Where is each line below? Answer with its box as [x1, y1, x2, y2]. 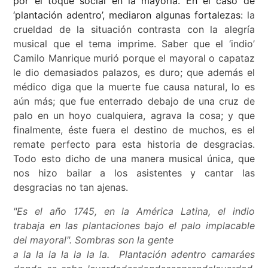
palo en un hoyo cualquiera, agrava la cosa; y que [13, 109, 255, 122]
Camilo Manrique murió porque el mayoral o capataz [13, 52, 255, 65]
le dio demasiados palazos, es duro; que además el [13, 66, 255, 79]
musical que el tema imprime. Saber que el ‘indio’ [13, 38, 255, 50]
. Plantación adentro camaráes [106, 248, 255, 261]
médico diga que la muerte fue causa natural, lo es [13, 81, 255, 93]
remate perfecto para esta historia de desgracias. [13, 138, 255, 151]
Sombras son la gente [75, 234, 174, 246]
